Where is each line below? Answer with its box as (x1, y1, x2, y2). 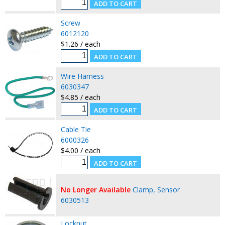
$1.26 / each (60, 39, 100, 49)
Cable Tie (60, 124, 91, 134)
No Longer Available (60, 184, 131, 194)
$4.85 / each (60, 92, 100, 102)
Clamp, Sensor (132, 184, 180, 194)
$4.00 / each (60, 145, 100, 155)
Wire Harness (60, 71, 104, 81)
